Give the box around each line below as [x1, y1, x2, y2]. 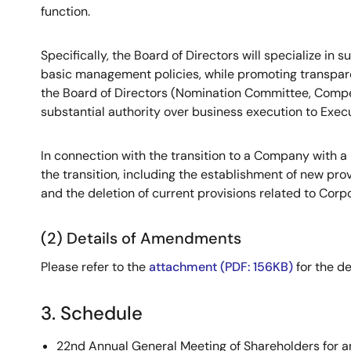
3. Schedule [41, 301, 143, 325]
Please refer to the [41, 259, 149, 275]
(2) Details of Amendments [41, 228, 241, 248]
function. [41, 3, 90, 20]
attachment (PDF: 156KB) [149, 259, 293, 275]
